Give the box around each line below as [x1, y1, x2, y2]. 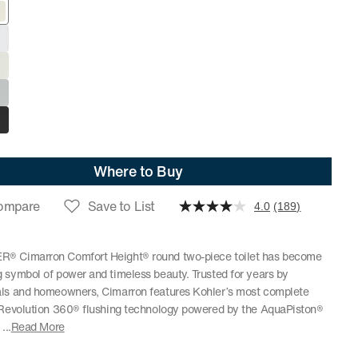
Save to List [87, 197, 156, 216]
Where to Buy [93, 161, 183, 181]
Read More [10, 318, 65, 335]
